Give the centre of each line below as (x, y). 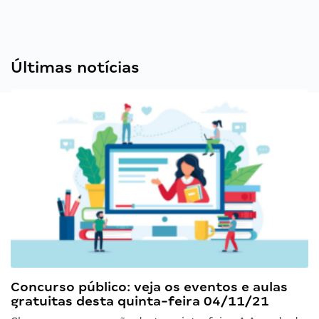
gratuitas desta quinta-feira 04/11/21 (140, 300)
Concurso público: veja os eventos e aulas (149, 286)
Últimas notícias (75, 67)
